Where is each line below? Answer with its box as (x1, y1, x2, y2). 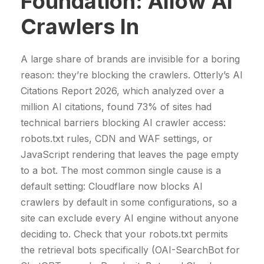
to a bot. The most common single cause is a (21, 164, 221, 176)
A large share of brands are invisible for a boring (21, 52, 240, 65)
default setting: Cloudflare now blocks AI (21, 180, 203, 192)
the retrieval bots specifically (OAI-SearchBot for (21, 243, 240, 256)
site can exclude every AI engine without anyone (21, 212, 239, 224)
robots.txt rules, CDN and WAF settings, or (21, 132, 213, 144)
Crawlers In (21, 13, 139, 39)
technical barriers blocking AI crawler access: (21, 116, 226, 128)
